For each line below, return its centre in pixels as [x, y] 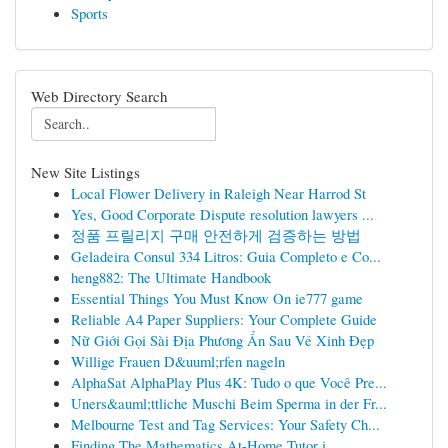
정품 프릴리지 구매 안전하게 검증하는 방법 [216, 235]
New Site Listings [85, 172]
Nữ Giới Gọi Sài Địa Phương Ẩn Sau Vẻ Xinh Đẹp [222, 340]
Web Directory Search [99, 96]
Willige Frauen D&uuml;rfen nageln [178, 361]
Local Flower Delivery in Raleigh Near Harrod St [218, 193]
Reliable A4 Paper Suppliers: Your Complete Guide [224, 319]
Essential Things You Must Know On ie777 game [217, 298]
